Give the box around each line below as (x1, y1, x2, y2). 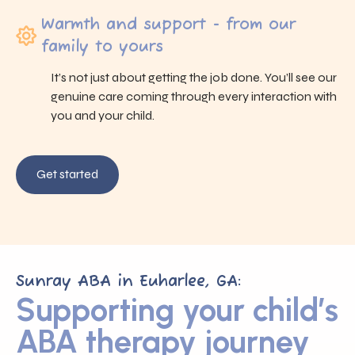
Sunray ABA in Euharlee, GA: (16, 271, 241, 292)
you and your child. (51, 107, 155, 123)
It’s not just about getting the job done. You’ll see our (51, 69, 337, 85)
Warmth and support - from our (41, 14, 296, 35)
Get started (36, 166, 98, 182)
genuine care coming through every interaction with (51, 88, 337, 104)
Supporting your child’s (16, 290, 338, 329)
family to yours (41, 36, 163, 57)
